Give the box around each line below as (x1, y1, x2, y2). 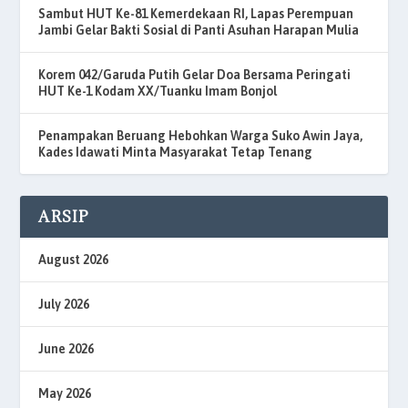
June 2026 (38, 341, 95, 356)
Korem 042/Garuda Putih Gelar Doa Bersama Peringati (38, 66, 352, 82)
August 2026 (38, 251, 109, 267)
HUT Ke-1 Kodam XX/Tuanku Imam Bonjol (38, 83, 278, 98)
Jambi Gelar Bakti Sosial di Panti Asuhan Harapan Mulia (38, 22, 360, 37)
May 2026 (38, 385, 92, 401)
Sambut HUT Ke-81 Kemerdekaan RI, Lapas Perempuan (38, 5, 354, 21)
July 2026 (38, 296, 90, 311)
